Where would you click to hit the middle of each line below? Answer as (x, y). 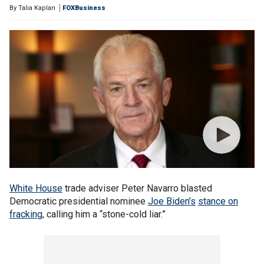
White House (36, 188)
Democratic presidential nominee (79, 201)
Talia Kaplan (37, 8)
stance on (218, 201)
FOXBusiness (84, 8)
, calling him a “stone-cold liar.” (104, 214)
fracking (26, 214)
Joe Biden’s (172, 201)
